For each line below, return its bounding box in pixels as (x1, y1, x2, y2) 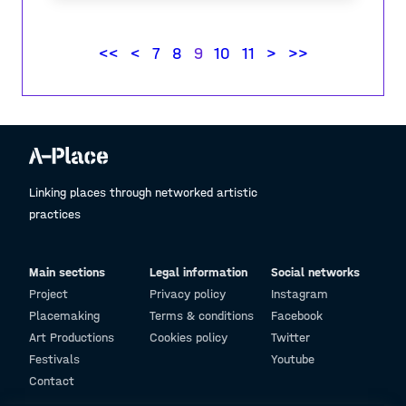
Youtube (270, 352, 314, 367)
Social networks (270, 265, 360, 280)
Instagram (270, 286, 328, 302)
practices (29, 207, 81, 222)
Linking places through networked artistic (29, 185, 257, 200)
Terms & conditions (150, 308, 255, 324)
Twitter (270, 330, 310, 345)
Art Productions (29, 330, 114, 345)
